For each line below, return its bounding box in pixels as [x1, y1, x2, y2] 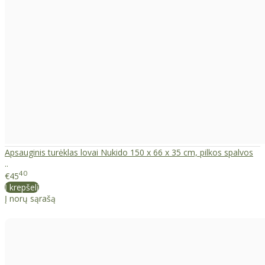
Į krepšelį [5, 182, 39, 193]
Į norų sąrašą [5, 193, 56, 205]
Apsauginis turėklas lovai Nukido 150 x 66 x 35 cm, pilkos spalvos [5, 146, 253, 158]
